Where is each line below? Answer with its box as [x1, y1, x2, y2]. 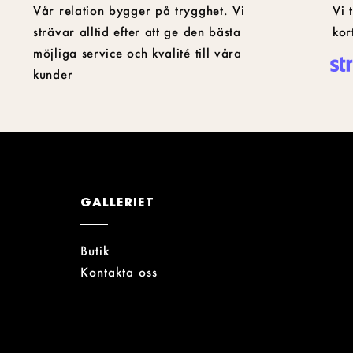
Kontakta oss [80, 263, 158, 280]
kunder [33, 65, 73, 82]
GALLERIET [80, 193, 154, 210]
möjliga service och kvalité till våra [33, 44, 242, 61]
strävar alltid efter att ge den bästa [33, 23, 241, 39]
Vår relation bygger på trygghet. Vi [33, 2, 245, 18]
